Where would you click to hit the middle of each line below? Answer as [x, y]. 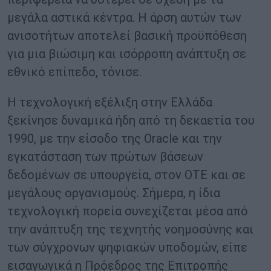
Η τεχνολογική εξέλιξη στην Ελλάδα [110, 103]
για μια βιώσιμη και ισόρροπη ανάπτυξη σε [127, 54]
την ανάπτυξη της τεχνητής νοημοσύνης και [130, 230]
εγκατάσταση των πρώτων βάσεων [105, 157]
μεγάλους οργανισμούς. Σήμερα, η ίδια [114, 193]
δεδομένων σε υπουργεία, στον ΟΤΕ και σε [126, 175]
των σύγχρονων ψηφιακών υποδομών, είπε [127, 248]
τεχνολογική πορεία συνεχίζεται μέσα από [128, 211]
